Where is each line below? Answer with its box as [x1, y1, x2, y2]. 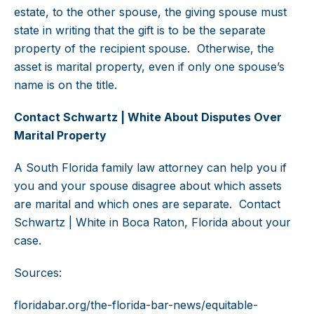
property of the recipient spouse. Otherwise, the [14, 41, 274, 56]
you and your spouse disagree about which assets [14, 179, 282, 193]
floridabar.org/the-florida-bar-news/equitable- [14, 298, 258, 313]
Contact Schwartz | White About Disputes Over [14, 110, 282, 125]
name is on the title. [14, 78, 117, 93]
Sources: [14, 266, 62, 280]
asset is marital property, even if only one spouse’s [14, 60, 285, 74]
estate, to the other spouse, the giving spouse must [14, 5, 287, 20]
